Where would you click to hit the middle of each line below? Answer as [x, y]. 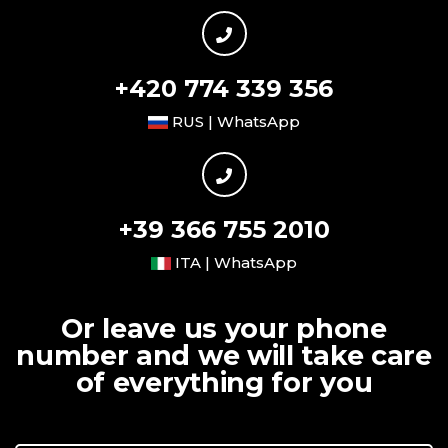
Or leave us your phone [224, 328]
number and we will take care [224, 355]
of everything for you [224, 382]
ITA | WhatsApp [234, 262]
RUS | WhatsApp [234, 121]
